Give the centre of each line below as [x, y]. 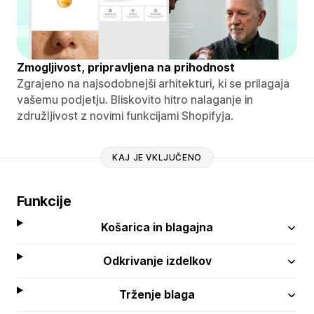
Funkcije [44, 201]
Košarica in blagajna [157, 227]
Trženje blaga [157, 294]
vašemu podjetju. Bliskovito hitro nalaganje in [135, 99]
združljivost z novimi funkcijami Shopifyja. [125, 115]
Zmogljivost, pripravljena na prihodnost [126, 67]
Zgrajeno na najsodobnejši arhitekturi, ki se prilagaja [153, 83]
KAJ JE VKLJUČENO [157, 158]
